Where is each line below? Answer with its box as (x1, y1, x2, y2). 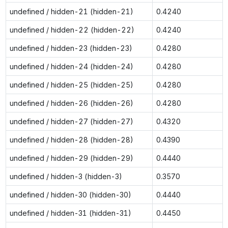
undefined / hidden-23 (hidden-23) (9, 43, 132, 52)
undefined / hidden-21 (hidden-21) (9, 7, 133, 16)
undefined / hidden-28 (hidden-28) (9, 135, 133, 144)
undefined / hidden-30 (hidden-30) (9, 190, 131, 199)
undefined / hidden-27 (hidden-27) (9, 117, 133, 126)
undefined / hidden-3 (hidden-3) (9, 172, 122, 181)
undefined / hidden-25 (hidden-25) (9, 80, 133, 89)
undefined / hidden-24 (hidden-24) (9, 62, 133, 71)
